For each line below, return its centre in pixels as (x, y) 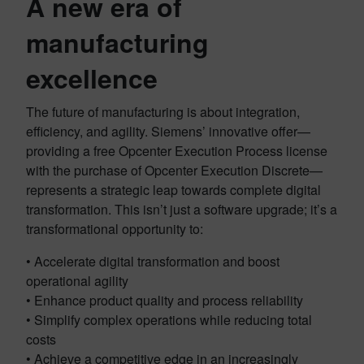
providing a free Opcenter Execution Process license (177, 150)
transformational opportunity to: (115, 228)
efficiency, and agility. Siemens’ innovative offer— (168, 131)
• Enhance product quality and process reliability (165, 300)
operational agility (77, 280)
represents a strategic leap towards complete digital (173, 189)
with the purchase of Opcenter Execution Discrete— (174, 170)
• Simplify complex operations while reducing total (169, 319)
